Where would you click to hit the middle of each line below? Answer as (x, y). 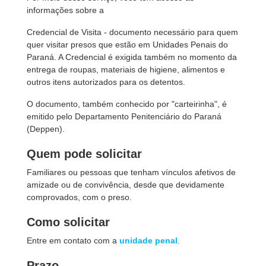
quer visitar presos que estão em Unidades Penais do (127, 45)
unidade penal (148, 240)
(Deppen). (46, 129)
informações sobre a (65, 10)
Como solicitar (68, 222)
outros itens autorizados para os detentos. (106, 82)
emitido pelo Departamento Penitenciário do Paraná (124, 116)
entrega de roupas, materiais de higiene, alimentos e (126, 69)
